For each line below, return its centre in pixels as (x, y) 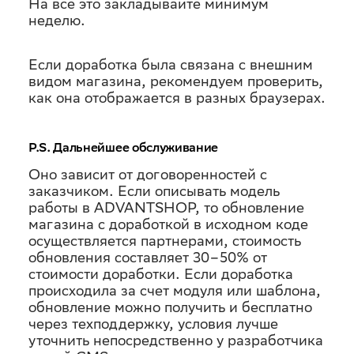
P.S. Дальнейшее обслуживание (124, 147)
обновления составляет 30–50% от (148, 257)
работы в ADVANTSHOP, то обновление (166, 207)
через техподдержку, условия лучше (153, 324)
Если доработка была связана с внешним (171, 64)
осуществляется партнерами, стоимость (165, 241)
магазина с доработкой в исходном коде (168, 224)
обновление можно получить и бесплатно (170, 307)
